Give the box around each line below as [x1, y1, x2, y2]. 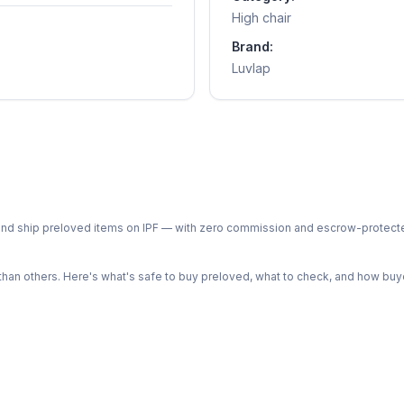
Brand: [232, 39, 273, 55]
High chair [232, 10, 291, 26]
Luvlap [232, 60, 271, 77]
